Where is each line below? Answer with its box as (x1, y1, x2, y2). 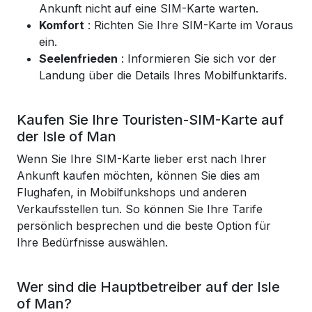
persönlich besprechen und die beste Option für (17, 219, 271, 233)
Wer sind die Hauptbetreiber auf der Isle (17, 279, 280, 295)
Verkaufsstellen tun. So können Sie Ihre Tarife (17, 202, 263, 216)
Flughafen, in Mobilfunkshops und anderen (17, 185, 247, 199)
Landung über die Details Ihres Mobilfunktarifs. (39, 68, 287, 82)
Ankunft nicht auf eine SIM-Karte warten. (39, 1, 258, 15)
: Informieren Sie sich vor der (118, 52, 276, 65)
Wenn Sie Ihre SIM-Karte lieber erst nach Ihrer (17, 152, 267, 166)
